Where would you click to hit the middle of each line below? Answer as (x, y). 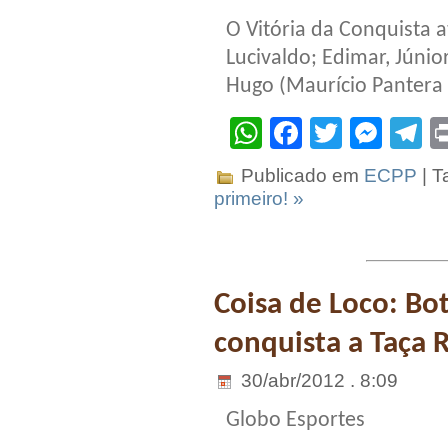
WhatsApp (336, 133)
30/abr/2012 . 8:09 (317, 380)
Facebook (373, 133)
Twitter (389, 133)
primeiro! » (259, 199)
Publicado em (300, 176)
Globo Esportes (295, 420)
